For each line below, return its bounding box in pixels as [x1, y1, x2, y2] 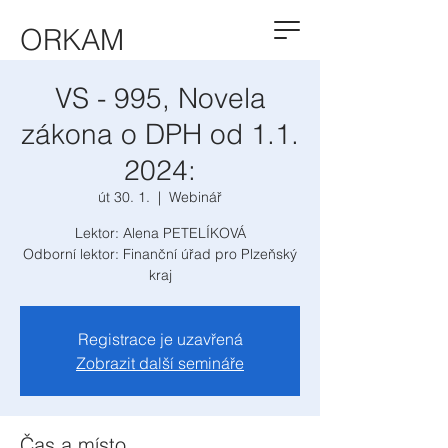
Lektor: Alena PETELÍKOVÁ [74, 224, 246, 242]
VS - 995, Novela [54, 81, 266, 115]
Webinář [169, 188, 222, 206]
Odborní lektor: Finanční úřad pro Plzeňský [23, 245, 297, 263]
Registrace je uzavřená [77, 329, 243, 349]
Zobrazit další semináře [76, 353, 244, 373]
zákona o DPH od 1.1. [21, 117, 299, 151]
